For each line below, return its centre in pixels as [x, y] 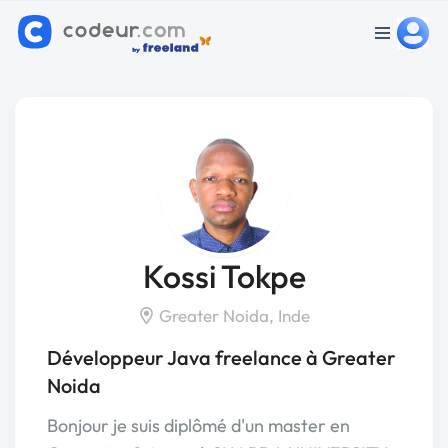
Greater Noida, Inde [232, 315]
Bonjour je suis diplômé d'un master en [198, 425]
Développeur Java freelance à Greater [221, 357]
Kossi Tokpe [224, 276]
